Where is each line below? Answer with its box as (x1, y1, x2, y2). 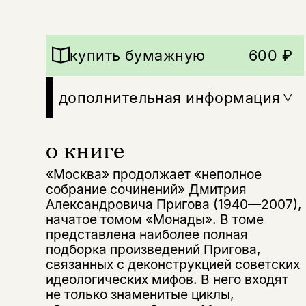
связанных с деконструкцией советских (45, 256, 300, 273)
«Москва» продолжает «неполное (45, 166, 262, 183)
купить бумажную (69, 46, 206, 64)
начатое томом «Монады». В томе (45, 211, 264, 228)
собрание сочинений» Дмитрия (45, 181, 247, 198)
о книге (45, 137, 124, 163)
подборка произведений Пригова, (45, 241, 261, 258)
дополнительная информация (58, 88, 281, 107)
